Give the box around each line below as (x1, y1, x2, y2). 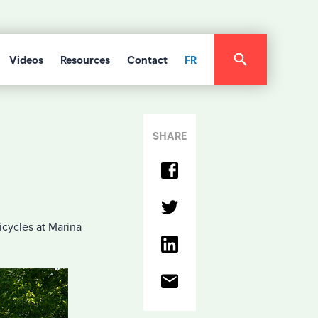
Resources (60, 54, 110, 67)
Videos (9, 54, 43, 67)
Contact (127, 54, 168, 67)
